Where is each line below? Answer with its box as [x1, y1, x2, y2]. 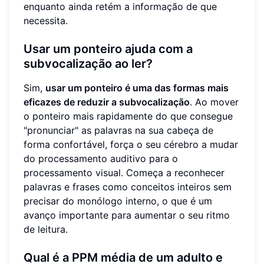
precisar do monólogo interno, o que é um [24, 194, 212, 207]
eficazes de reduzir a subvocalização [24, 95, 190, 108]
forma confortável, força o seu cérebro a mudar [24, 138, 238, 150]
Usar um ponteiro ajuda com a [24, 41, 193, 56]
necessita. [24, 14, 68, 27]
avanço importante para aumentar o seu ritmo [24, 209, 230, 221]
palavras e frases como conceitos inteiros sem [24, 180, 232, 193]
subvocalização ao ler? [24, 56, 153, 71]
